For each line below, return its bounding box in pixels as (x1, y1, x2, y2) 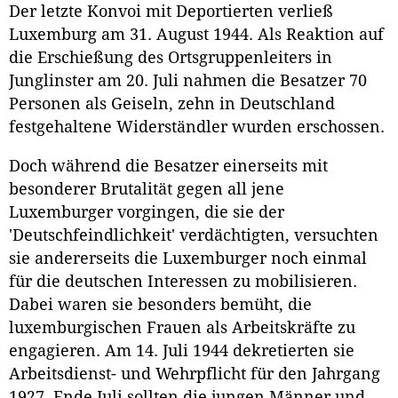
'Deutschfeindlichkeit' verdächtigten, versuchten (9, 227, 378, 245)
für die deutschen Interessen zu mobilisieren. (9, 273, 357, 291)
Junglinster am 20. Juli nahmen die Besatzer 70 (9, 72, 367, 91)
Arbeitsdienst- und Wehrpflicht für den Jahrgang (9, 365, 380, 384)
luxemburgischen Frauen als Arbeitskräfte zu (9, 319, 355, 338)
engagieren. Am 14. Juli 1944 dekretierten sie (9, 342, 354, 361)
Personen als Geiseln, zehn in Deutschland (9, 95, 335, 114)
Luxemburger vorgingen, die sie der (9, 203, 284, 222)
